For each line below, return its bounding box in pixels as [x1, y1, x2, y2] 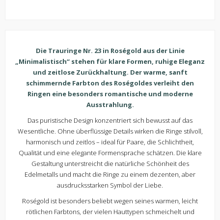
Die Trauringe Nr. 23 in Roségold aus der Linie [35, 46, 185, 55]
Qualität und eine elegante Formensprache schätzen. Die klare [18, 148, 202, 158]
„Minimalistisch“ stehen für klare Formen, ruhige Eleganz [15, 57, 205, 66]
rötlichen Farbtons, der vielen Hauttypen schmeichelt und [26, 207, 194, 217]
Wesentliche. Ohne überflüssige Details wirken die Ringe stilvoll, [17, 127, 203, 136]
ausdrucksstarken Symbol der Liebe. [57, 181, 163, 190]
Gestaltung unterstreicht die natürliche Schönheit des [31, 159, 189, 168]
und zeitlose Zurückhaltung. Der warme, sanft [32, 68, 188, 77]
